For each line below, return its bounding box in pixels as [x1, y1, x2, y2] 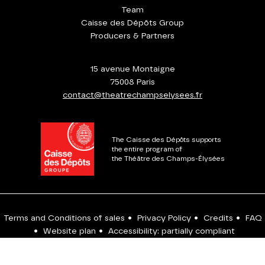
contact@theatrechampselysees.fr [63, 91, 202, 99]
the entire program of [111, 146, 182, 153]
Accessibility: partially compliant [108, 227, 235, 235]
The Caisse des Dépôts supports [111, 136, 221, 143]
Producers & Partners [91, 32, 174, 40]
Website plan [43, 227, 96, 235]
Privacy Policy [137, 214, 191, 222]
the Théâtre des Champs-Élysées [111, 155, 225, 162]
